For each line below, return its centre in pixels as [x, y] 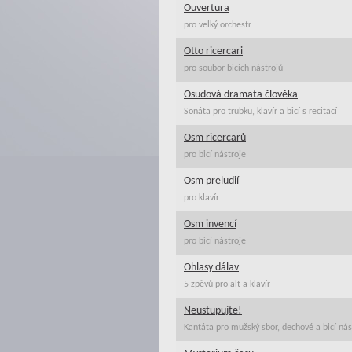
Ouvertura [207, 8]
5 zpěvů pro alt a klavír [227, 284]
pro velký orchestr [218, 25]
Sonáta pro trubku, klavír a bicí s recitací [260, 112]
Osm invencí [210, 224]
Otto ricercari [213, 51]
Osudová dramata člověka [241, 95]
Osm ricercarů [215, 138]
